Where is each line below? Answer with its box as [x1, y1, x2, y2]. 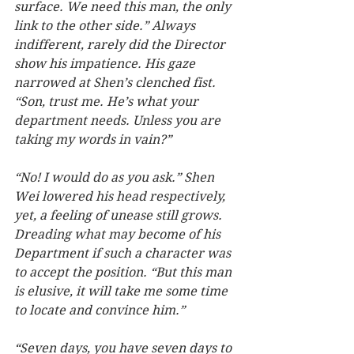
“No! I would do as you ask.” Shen [14, 170, 217, 186]
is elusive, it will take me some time [14, 284, 231, 299]
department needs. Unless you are [14, 113, 224, 129]
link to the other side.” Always [14, 18, 198, 34]
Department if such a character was [14, 246, 234, 262]
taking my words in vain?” [14, 132, 178, 148]
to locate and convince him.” [14, 303, 185, 318]
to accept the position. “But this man [14, 265, 235, 281]
